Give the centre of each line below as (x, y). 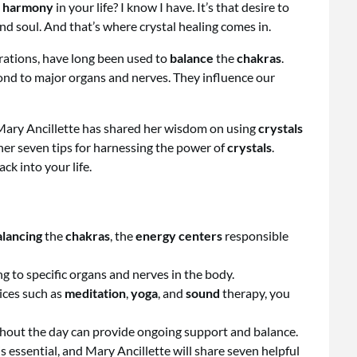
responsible (255, 236)
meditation (95, 293)
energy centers (179, 236)
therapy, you (255, 293)
